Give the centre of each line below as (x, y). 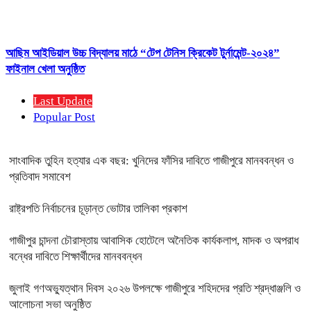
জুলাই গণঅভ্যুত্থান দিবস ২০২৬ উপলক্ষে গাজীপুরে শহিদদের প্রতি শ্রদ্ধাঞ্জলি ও (155, 289)
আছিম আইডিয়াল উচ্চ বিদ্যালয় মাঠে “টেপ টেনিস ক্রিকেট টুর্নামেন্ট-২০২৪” (143, 53)
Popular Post (64, 117)
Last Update (63, 101)
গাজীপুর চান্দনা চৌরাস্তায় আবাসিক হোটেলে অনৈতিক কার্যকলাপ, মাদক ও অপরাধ (154, 241)
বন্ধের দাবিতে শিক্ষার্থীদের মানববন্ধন (76, 257)
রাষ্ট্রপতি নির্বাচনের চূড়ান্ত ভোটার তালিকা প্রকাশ (98, 209)
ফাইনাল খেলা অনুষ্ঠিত (45, 69)
